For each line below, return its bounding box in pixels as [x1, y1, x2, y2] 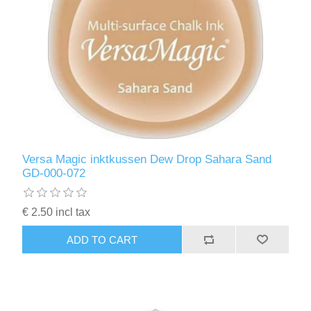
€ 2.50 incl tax [22, 206, 91, 219]
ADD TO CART [67, 233, 138, 246]
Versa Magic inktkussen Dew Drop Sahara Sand [22, 153, 272, 167]
